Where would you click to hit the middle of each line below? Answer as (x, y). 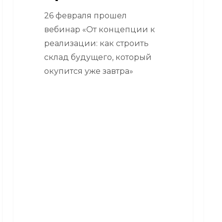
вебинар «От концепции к (99, 29)
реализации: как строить (96, 43)
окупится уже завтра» (88, 71)
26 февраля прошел (85, 15)
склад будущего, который (98, 57)
